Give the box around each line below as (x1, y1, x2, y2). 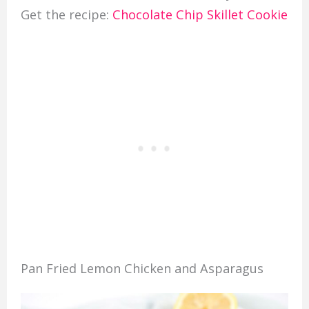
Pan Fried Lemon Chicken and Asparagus (20, 260, 263, 277)
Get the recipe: (20, 6, 109, 23)
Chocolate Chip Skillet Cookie (108, 6, 288, 23)
